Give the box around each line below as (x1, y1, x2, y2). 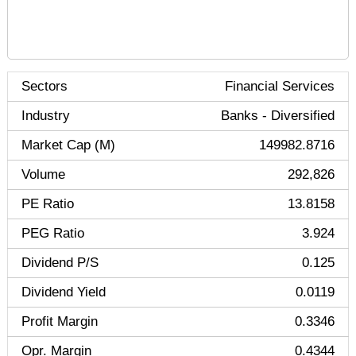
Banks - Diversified (221, 108, 335, 123)
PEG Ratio (21, 226, 84, 241)
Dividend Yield (21, 284, 106, 300)
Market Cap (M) (21, 137, 115, 153)
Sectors (21, 79, 68, 94)
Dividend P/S (21, 255, 99, 270)
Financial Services (225, 79, 335, 94)
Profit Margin (21, 314, 98, 329)
